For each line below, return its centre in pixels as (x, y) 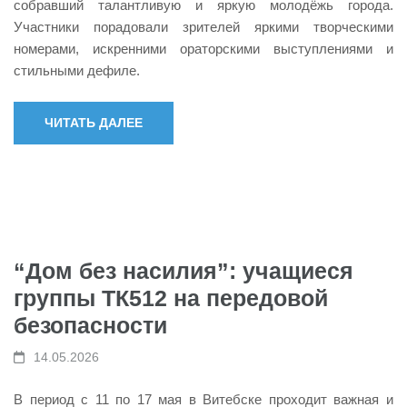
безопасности (90, 325)
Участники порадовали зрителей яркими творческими (203, 26)
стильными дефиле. (77, 70)
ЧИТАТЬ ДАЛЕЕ (94, 123)
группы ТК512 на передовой (171, 298)
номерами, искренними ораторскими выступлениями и (203, 48)
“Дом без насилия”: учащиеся (184, 271)
